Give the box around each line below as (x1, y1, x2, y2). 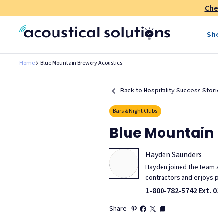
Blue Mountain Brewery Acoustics (40, 59, 122, 68)
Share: (109, 203, 128, 214)
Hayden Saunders (145, 149, 202, 161)
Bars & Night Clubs (113, 107, 158, 115)
